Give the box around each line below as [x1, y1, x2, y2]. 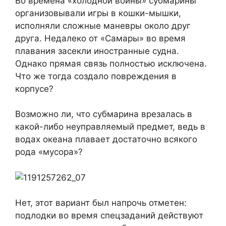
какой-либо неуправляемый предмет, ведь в [15, 122, 205, 132]
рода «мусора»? [15, 147, 83, 157]
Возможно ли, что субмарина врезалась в [15, 109, 192, 120]
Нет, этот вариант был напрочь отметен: [15, 198, 187, 208]
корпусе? [15, 83, 53, 94]
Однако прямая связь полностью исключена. [15, 58, 207, 69]
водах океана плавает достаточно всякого [15, 134, 197, 145]
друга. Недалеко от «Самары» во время [15, 33, 186, 43]
